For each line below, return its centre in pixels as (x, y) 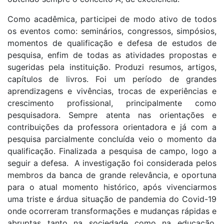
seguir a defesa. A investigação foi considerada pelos (112, 163)
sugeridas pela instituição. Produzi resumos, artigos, (112, 67)
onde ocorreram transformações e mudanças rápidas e (112, 211)
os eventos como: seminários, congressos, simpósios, (112, 31)
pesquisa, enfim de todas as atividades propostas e (112, 55)
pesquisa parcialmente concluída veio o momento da (112, 139)
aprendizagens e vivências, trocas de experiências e (112, 91)
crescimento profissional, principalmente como (112, 103)
